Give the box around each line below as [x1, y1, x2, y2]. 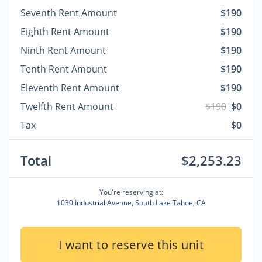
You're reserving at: [99, 187, 163, 197]
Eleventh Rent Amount [20, 81, 119, 94]
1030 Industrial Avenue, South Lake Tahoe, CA [56, 198, 206, 208]
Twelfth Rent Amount [20, 100, 113, 113]
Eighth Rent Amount [20, 25, 109, 38]
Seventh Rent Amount [20, 6, 117, 19]
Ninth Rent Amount [20, 44, 106, 57]
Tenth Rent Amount [20, 63, 107, 75]
